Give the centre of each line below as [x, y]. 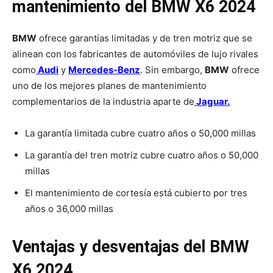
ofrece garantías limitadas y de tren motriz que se [144, 38]
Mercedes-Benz [104, 70]
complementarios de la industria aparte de [103, 102]
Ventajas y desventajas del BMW [131, 247]
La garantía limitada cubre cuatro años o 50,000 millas [140, 133]
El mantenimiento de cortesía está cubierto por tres [136, 193]
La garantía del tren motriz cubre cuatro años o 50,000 [142, 155]
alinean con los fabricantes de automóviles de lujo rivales [135, 54]
